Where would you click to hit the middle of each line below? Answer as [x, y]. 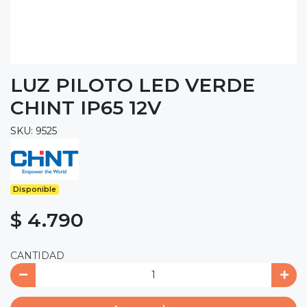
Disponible [35, 189]
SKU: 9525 [34, 131]
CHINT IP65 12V [86, 107]
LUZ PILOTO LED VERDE [133, 85]
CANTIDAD [37, 255]
